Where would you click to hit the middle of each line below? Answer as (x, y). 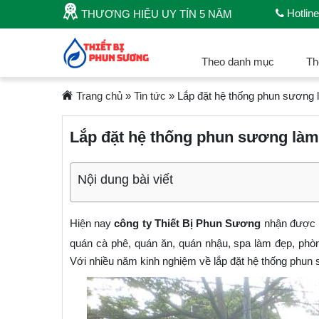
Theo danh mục (237, 62)
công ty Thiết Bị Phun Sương (188, 223)
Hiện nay (92, 223)
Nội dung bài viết (125, 179)
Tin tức (150, 96)
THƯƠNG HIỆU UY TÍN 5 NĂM (155, 14)
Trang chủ (99, 96)
